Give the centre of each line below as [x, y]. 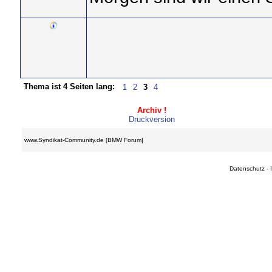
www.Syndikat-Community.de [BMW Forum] [84, 140]
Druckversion [151, 119]
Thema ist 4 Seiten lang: [69, 87]
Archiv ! [151, 110]
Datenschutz [247, 168]
